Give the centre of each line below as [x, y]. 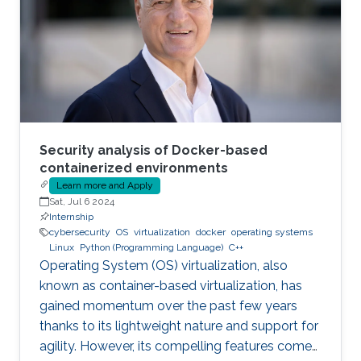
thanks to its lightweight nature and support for [179, 326]
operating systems [272, 232]
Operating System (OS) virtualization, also [164, 266]
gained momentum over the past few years [168, 306]
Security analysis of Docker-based [154, 150]
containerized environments [134, 168]
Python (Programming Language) [151, 247]
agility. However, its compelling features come [176, 346]
